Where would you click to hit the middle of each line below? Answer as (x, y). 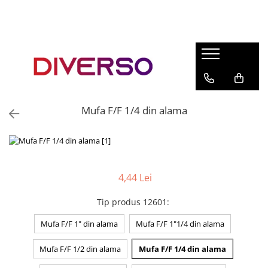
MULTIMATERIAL (42, 213)
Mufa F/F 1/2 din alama (80, 249)
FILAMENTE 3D (53, 38)
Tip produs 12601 (132, 202)
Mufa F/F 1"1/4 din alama (180, 223)
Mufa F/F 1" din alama (79, 223)
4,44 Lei (135, 177)
